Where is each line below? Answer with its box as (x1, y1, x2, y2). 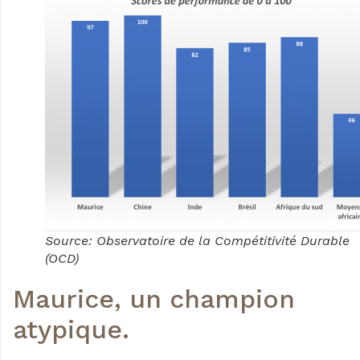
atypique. (13, 313, 129, 345)
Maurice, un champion (13, 283, 295, 314)
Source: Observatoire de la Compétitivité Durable (45, 232, 350, 248)
